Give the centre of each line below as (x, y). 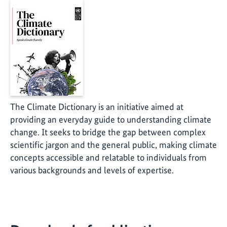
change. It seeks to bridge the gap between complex (108, 132)
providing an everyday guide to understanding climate (111, 120)
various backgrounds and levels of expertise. (92, 170)
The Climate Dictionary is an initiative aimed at (97, 107)
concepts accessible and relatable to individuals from (108, 158)
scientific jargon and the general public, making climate (113, 145)
